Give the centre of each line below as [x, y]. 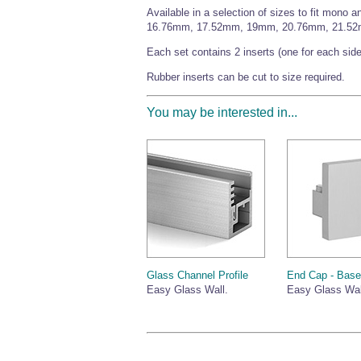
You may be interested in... [222, 112]
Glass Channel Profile [197, 276]
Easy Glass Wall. [187, 290]
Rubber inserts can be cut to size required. [246, 77]
